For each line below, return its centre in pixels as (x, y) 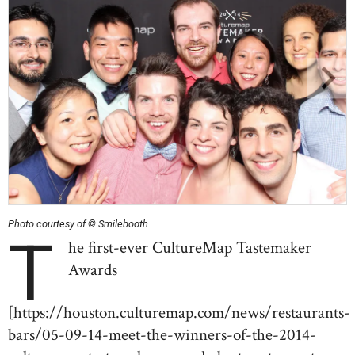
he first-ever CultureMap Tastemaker (190, 248)
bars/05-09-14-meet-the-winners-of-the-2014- (162, 334)
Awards (93, 270)
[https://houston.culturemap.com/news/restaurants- (179, 312)
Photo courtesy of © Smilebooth (78, 224)
